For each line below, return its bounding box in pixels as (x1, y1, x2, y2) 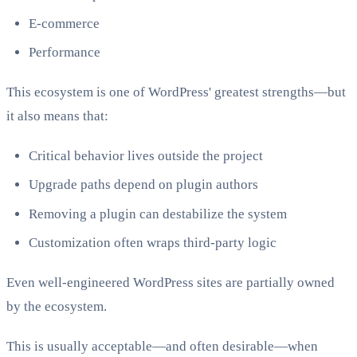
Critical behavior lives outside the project (29, 147, 263, 163)
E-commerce (29, 15, 100, 31)
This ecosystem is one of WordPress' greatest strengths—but (6, 84, 346, 100)
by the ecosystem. (6, 299, 107, 315)
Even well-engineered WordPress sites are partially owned (6, 275, 335, 291)
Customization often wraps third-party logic (29, 235, 277, 251)
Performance (29, 44, 100, 60)
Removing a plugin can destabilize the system (29, 206, 287, 222)
